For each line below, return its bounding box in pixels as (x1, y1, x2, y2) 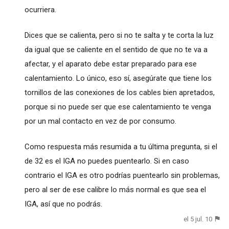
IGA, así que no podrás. (24, 199, 102, 209)
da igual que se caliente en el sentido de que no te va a (24, 44, 208, 54)
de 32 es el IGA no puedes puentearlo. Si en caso (24, 156, 189, 166)
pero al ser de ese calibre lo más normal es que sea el (24, 185, 206, 194)
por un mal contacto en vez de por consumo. (24, 116, 176, 126)
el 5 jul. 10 (184, 215, 213, 223)
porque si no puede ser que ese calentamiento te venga (24, 102, 211, 111)
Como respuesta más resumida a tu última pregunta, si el (24, 142, 217, 151)
